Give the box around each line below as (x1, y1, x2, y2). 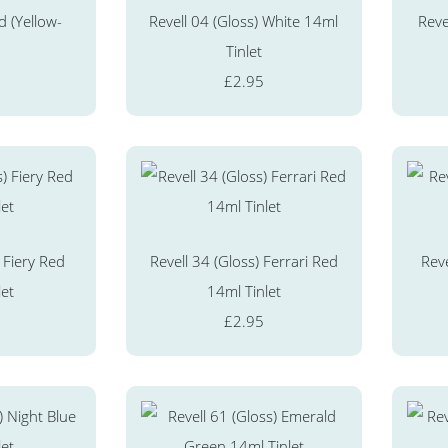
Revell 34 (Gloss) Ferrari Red (149, 250, 338, 271)
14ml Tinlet (206, 280, 281, 301)
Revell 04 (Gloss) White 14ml (149, 10, 339, 31)
